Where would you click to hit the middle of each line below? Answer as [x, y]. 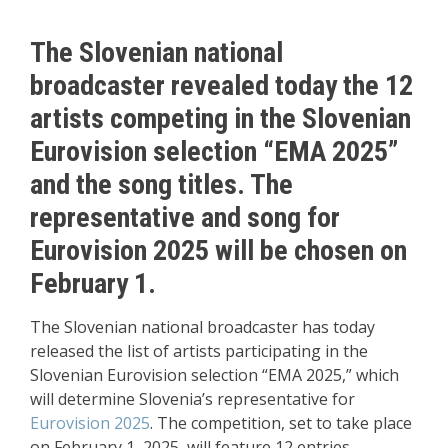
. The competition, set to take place [281, 423]
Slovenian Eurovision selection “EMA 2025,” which [214, 375]
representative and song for [185, 217]
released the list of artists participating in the [199, 351]
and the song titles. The [161, 184]
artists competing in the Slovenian [220, 118]
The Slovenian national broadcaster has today [202, 327]
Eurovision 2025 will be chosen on [218, 250]
